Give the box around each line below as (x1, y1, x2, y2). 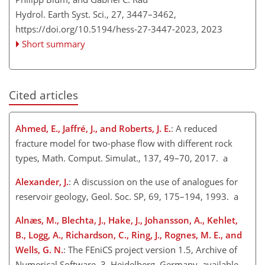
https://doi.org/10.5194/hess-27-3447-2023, (15, 23, 199, 35)
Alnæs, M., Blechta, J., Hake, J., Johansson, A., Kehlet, (15, 214, 238, 227)
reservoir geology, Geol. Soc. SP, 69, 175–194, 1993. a (15, 190, 238, 203)
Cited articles (9, 88, 78, 102)
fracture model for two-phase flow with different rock (15, 137, 232, 150)
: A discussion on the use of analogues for (69, 176, 238, 188)
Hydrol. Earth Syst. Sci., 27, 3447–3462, (15, 8, 176, 20)
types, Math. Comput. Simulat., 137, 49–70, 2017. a (15, 152, 228, 164)
